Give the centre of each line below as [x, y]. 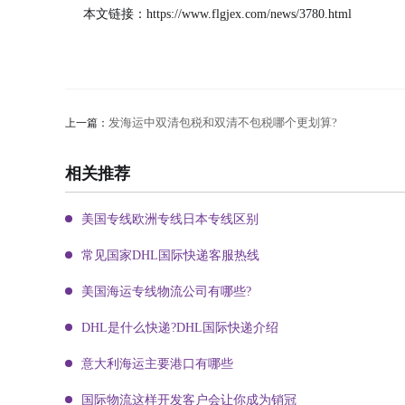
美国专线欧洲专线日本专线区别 [170, 219]
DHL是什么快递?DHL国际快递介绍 [180, 327]
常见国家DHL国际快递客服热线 [170, 255]
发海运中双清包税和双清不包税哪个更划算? [223, 122]
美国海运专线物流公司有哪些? [166, 291]
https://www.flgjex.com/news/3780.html [249, 14]
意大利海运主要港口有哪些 [157, 363]
